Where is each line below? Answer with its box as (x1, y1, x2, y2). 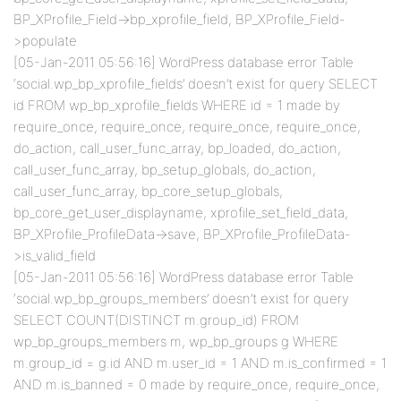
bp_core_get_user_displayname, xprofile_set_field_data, (13, 204, 348, 221)
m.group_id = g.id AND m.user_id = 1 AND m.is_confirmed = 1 (13, 354, 387, 371)
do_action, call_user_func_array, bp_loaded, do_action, (13, 140, 341, 157)
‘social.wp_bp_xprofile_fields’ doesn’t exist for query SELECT (13, 75, 378, 92)
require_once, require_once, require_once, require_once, (13, 118, 361, 135)
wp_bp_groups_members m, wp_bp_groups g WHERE (13, 333, 338, 350)
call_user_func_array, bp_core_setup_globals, (13, 183, 283, 200)
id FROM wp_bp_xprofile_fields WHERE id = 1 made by (13, 97, 340, 114)
